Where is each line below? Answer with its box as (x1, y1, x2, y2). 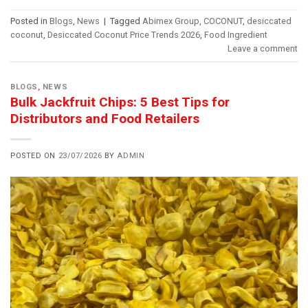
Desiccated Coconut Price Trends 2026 (47, 30, 200, 41)
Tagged (110, 16, 142, 27)
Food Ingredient (204, 30, 267, 41)
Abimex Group (142, 16, 199, 27)
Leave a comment (228, 43, 298, 54)
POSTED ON (10, 151, 58, 161)
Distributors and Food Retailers (10, 111, 199, 127)
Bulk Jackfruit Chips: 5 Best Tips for (10, 94, 230, 111)
